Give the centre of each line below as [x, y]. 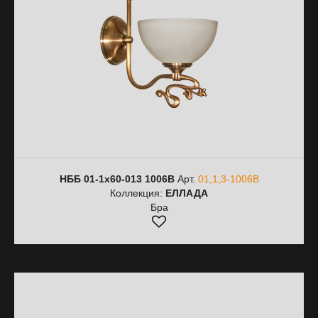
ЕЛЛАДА [187, 193]
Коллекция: [138, 193]
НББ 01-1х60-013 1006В [117, 179]
